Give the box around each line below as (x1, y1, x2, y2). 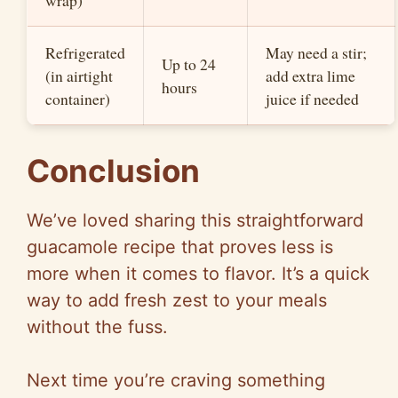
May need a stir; (266, 42, 367, 64)
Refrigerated (45, 42, 125, 64)
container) (45, 88, 110, 110)
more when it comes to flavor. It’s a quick (27, 263, 370, 285)
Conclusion (27, 152, 200, 190)
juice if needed (266, 88, 359, 110)
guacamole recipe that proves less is (27, 236, 333, 259)
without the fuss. (27, 316, 168, 338)
